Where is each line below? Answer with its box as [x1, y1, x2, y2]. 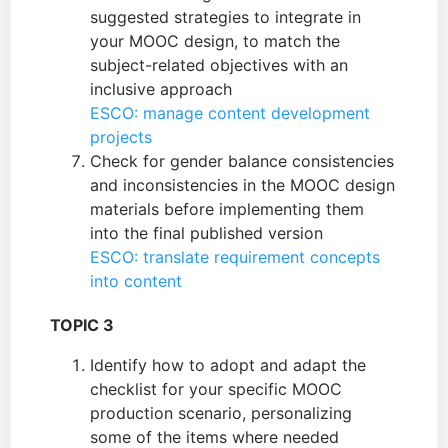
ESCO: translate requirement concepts [90, 247, 381, 268]
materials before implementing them [90, 199, 365, 220]
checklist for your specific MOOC [90, 379, 343, 400]
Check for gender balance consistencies [90, 151, 395, 172]
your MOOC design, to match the [90, 31, 341, 52]
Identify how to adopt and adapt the [90, 355, 367, 376]
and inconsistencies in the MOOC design [90, 175, 396, 196]
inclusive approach [90, 79, 233, 100]
